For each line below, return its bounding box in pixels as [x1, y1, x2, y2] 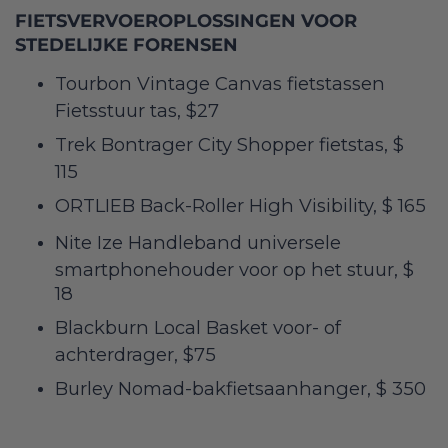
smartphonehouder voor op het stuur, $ [55, 257, 414, 277]
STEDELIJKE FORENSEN [15, 32, 238, 56]
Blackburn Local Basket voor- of [55, 315, 341, 339]
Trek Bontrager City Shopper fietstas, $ [55, 132, 404, 156]
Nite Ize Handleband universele [55, 230, 341, 254]
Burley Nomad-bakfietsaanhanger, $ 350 [55, 376, 426, 400]
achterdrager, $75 [55, 342, 216, 362]
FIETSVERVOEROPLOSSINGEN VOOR [15, 8, 357, 32]
